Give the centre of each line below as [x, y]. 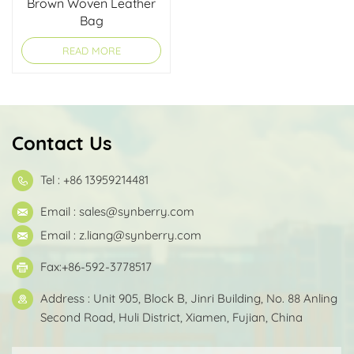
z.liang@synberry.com [140, 235]
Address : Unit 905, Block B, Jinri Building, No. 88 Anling [189, 299]
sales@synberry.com [137, 212]
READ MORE [91, 51]
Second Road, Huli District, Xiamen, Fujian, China [171, 318]
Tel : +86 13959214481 [94, 180]
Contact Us [62, 143]
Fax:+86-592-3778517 [96, 267]
